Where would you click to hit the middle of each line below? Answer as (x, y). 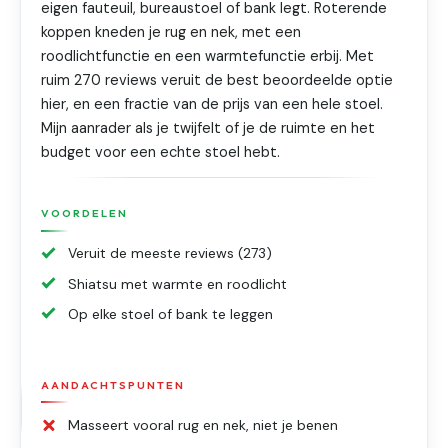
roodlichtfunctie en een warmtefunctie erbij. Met (208, 57)
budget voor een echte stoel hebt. (161, 153)
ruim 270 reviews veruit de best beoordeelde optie (217, 81)
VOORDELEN (84, 213)
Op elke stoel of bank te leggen (171, 313)
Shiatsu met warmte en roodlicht (178, 283)
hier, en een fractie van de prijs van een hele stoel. (212, 105)
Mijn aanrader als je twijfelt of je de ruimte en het (208, 129)
